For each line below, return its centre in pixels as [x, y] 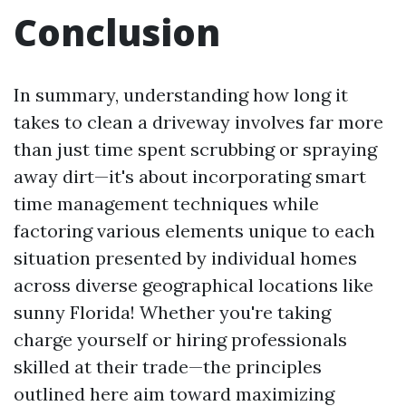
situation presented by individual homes [185, 258]
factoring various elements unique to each [194, 231]
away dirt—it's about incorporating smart [190, 176]
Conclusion [117, 32]
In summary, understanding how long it [181, 95]
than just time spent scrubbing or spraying [195, 149]
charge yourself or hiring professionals [180, 339]
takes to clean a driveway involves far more [198, 122]
